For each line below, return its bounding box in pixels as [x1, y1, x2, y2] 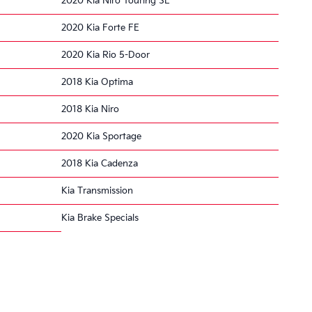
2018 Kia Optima [61, 76, 133, 88]
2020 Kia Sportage [61, 130, 141, 142]
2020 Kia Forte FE [61, 22, 139, 33]
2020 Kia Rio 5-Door [61, 49, 150, 61]
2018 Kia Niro [61, 103, 119, 115]
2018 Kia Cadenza [61, 157, 138, 169]
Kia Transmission [61, 185, 133, 196]
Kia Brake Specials [61, 212, 139, 224]
